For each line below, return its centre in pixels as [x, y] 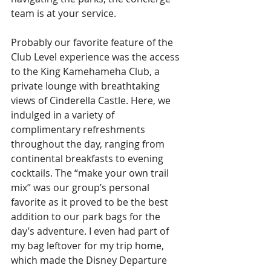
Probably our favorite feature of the [93, 43]
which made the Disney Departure [90, 260]
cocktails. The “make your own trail [91, 173]
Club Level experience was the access [96, 57]
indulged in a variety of [64, 115]
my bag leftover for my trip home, [89, 246]
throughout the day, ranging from [89, 144]
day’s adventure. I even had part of [91, 231]
